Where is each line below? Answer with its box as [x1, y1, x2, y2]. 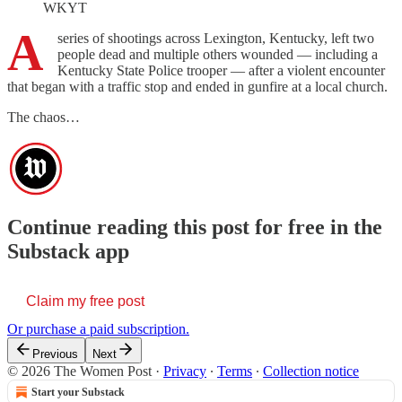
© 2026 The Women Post [7, 363, 152, 379]
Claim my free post [26, 293, 144, 309]
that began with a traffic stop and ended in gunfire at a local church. [7, 78, 388, 94]
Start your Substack [31, 385, 125, 398]
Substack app [7, 239, 129, 263]
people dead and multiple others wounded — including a [57, 46, 378, 62]
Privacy [163, 363, 206, 379]
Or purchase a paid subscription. [7, 320, 189, 336]
